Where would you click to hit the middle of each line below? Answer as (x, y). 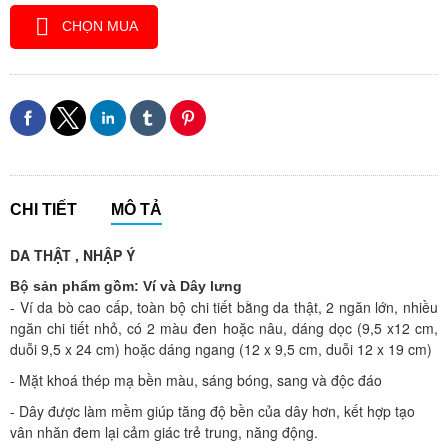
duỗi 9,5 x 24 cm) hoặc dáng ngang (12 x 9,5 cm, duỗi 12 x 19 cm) (221, 349)
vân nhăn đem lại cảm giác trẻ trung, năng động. (166, 432)
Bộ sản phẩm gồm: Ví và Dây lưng (126, 286)
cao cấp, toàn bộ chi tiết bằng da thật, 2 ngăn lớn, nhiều (255, 307)
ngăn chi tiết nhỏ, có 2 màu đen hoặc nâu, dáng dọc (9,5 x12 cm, (224, 328)
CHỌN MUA (100, 26)
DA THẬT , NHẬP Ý (72, 255)
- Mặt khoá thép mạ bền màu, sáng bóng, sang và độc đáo (196, 380)
